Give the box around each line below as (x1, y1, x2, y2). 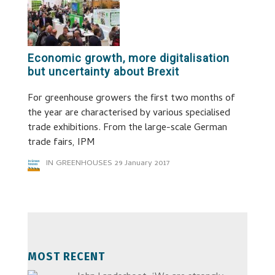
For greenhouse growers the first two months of (27, 91, 235, 107)
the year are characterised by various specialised (27, 106, 230, 122)
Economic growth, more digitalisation (27, 52, 230, 64)
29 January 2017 (114, 157, 170, 170)
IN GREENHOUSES (45, 157, 112, 170)
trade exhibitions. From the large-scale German (27, 120, 227, 136)
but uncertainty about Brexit (27, 65, 179, 78)
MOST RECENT (27, 250, 105, 263)
